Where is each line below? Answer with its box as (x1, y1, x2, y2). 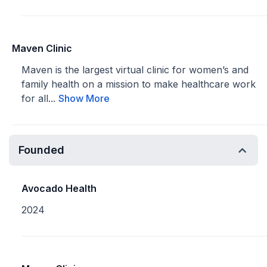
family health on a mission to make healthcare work (21, 78, 256, 90)
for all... (21, 92, 58, 104)
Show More (58, 92, 110, 104)
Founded (18, 144, 64, 156)
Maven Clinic (12, 42, 72, 54)
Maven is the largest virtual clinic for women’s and (21, 64, 249, 76)
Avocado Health (21, 182, 97, 194)
